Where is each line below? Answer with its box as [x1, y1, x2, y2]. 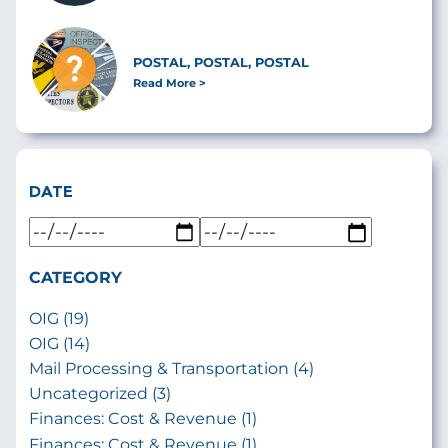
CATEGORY [28, 267, 122, 287]
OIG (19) [28, 308, 89, 328]
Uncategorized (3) [28, 384, 171, 404]
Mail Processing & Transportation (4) [28, 359, 314, 379]
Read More [133, 75, 196, 90]
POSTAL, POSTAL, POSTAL [133, 54, 309, 70]
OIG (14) [28, 333, 90, 353]
